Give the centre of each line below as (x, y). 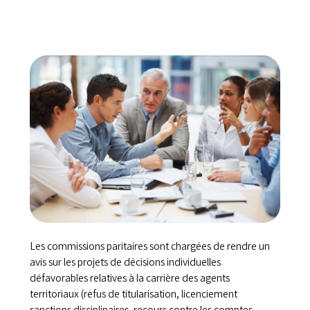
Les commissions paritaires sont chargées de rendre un (149, 247)
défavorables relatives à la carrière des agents (129, 279)
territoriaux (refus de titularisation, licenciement (133, 295)
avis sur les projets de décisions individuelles (125, 263)
